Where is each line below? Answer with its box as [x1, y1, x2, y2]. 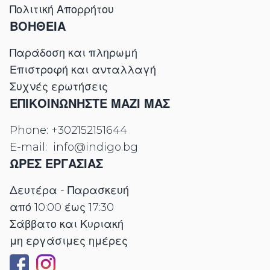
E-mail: [10, 140, 53, 154]
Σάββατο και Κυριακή [10, 218, 124, 231]
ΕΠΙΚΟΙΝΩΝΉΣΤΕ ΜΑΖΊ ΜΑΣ [10, 96, 170, 111]
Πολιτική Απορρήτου [10, 3, 114, 17]
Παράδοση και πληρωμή [10, 46, 137, 60]
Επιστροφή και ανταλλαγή [10, 63, 156, 77]
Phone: [10, 124, 51, 137]
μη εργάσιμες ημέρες [10, 234, 128, 248]
